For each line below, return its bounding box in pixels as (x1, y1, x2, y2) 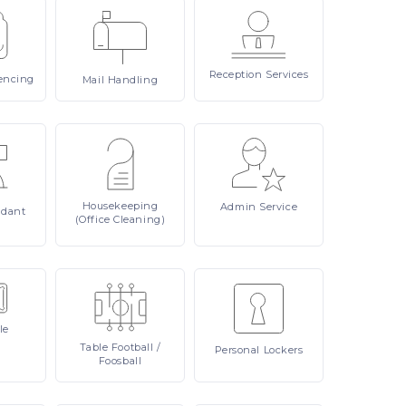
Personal (214, 343, 264, 356)
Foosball (98, 354, 142, 367)
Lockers (263, 343, 304, 356)
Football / (111, 341, 161, 353)
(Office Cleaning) (74, 213, 166, 226)
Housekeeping (82, 199, 159, 212)
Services (266, 68, 309, 81)
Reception (208, 68, 266, 81)
